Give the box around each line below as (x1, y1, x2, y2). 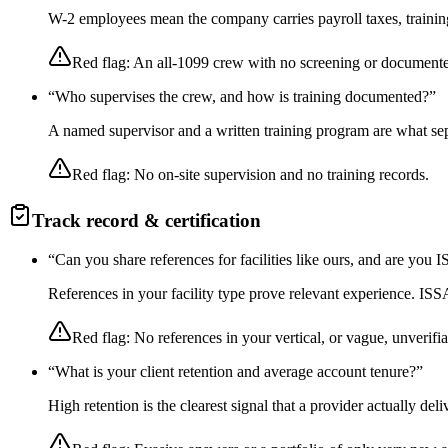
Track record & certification (32, 210, 261, 232)
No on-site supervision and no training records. (134, 166, 429, 184)
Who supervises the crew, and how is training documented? (55, 88, 429, 106)
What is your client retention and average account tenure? (55, 362, 416, 380)
